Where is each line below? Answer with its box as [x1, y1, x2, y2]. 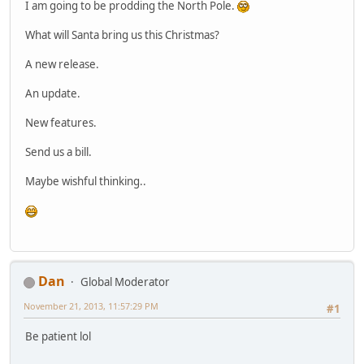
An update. [25, 85, 80, 101]
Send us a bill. [25, 144, 92, 159]
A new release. [25, 56, 99, 71]
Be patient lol [25, 329, 91, 344]
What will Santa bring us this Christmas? [25, 27, 219, 42]
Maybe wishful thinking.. [25, 173, 146, 188]
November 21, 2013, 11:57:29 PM [24, 300, 158, 313]
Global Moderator [80, 275, 170, 290]
